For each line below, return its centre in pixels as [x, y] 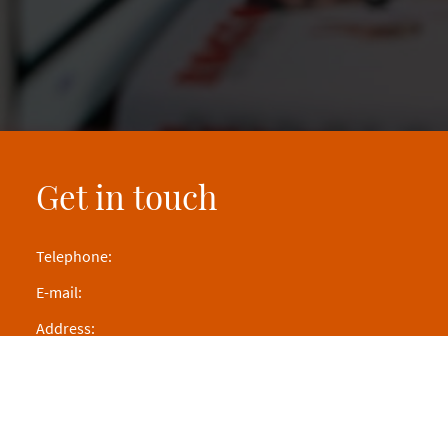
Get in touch [126, 196]
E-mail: [59, 291]
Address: [65, 327]
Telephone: [74, 255]
